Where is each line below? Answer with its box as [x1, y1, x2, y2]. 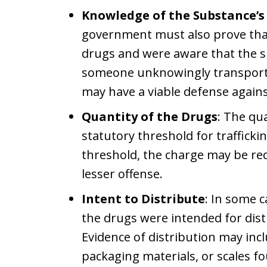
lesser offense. [82, 166, 163, 182]
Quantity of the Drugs [82, 108, 218, 125]
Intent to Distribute [82, 191, 205, 207]
